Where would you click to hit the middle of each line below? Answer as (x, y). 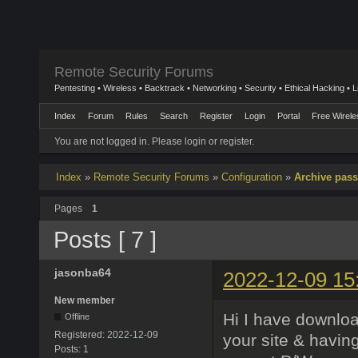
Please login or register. (203, 142)
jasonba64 (83, 272)
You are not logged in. (102, 142)
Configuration (251, 177)
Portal (288, 116)
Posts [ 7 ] (105, 240)
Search (174, 116)
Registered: (81, 334)
